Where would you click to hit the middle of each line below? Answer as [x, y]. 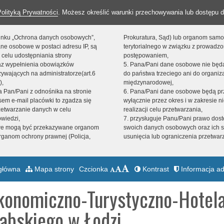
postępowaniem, [146, 55]
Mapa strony [53, 169]
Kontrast [155, 169]
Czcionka [94, 169]
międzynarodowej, [148, 82]
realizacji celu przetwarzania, [163, 109]
